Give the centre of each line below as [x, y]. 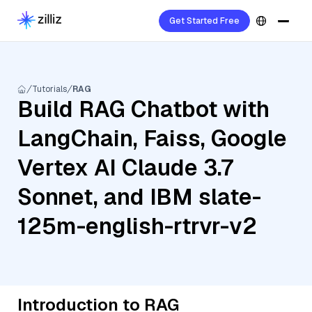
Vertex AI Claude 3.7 [125, 167]
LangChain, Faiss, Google [152, 138]
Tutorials [49, 89]
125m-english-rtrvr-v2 [137, 226]
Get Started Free [204, 21]
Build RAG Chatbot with [143, 109]
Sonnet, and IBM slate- [139, 197]
